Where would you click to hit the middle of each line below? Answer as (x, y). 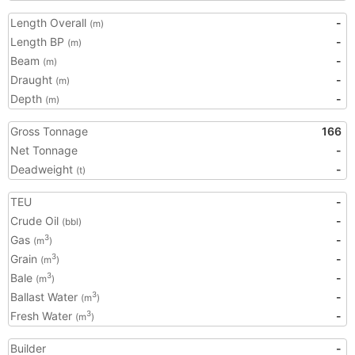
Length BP (39, 42)
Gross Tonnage (49, 131)
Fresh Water (43, 316)
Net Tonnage (44, 150)
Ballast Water (46, 297)
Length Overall (50, 23)
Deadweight (43, 169)
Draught (33, 80)
